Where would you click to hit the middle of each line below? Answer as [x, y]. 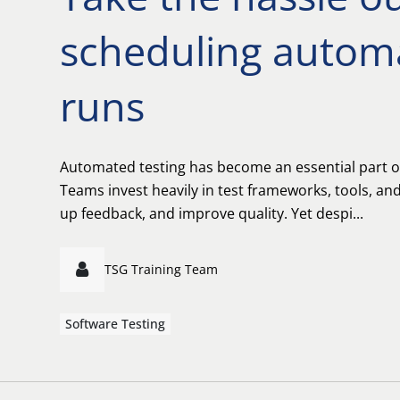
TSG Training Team [161, 269]
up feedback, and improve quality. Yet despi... [212, 213]
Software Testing [115, 324]
